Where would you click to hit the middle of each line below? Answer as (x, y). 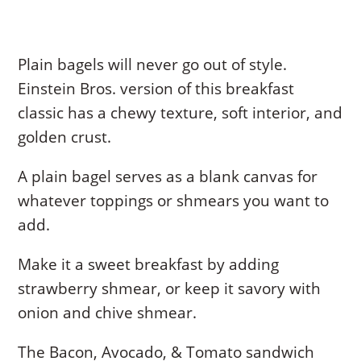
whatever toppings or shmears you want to (174, 200)
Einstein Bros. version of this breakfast (156, 88)
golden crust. (65, 137)
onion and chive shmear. (108, 312)
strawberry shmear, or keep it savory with (170, 288)
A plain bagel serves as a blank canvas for (168, 176)
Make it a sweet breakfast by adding (149, 264)
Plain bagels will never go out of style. (153, 64)
